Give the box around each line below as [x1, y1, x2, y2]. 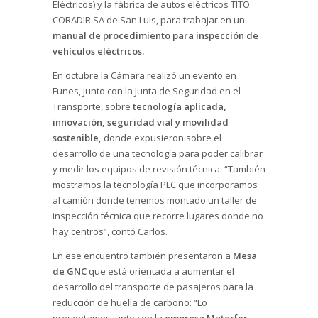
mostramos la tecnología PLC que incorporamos [53, 177, 258, 191]
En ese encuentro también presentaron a [53, 248, 233, 262]
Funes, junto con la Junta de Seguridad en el [53, 84, 241, 97]
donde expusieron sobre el [102, 131, 221, 144]
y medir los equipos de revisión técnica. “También [53, 162, 265, 175]
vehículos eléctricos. [53, 44, 144, 57]
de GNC [53, 264, 87, 278]
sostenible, [53, 131, 102, 144]
